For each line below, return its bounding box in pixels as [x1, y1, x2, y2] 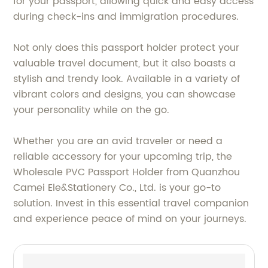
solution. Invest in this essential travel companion [13, 196, 249, 212]
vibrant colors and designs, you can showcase [13, 87, 236, 103]
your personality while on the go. [13, 102, 170, 118]
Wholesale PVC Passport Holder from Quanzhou [13, 165, 240, 181]
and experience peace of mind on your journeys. [13, 211, 247, 227]
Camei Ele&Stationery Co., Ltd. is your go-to [13, 180, 221, 196]
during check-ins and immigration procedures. [13, 9, 239, 25]
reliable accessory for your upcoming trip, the [13, 149, 233, 165]
